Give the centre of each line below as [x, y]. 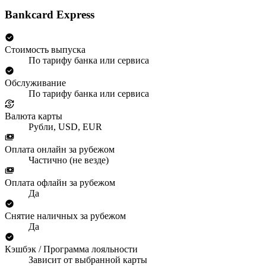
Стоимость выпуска [45, 50]
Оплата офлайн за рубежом [60, 183]
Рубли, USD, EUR [65, 127]
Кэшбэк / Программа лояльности [71, 249]
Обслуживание [35, 83]
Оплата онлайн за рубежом [60, 150]
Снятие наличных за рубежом [65, 216]
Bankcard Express [50, 15]
